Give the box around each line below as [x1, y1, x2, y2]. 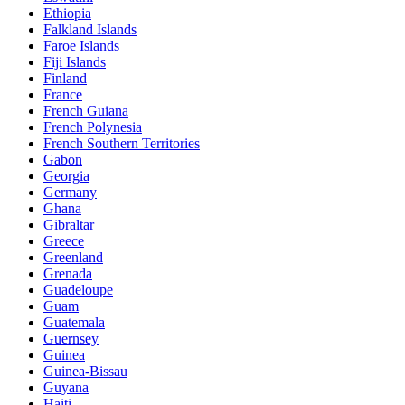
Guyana [43, 379, 89, 395]
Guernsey [43, 330, 99, 346]
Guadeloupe [43, 281, 113, 297]
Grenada [43, 265, 92, 281]
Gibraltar [43, 216, 94, 232]
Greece [43, 232, 84, 249]
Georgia [43, 167, 89, 184]
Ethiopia [43, 5, 91, 21]
